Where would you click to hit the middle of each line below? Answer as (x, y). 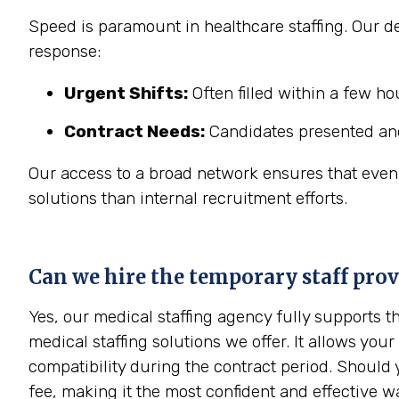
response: (65, 51)
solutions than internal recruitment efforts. (188, 198)
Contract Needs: (134, 131)
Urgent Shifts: (126, 93)
